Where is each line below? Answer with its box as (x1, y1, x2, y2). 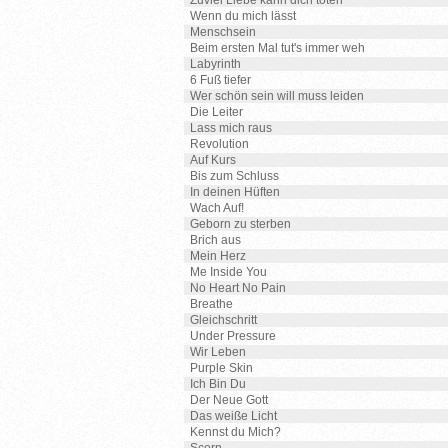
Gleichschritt (190, 313, 257, 327)
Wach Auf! (190, 201, 244, 215)
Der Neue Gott (190, 393, 268, 407)
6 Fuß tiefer (190, 73, 251, 87)
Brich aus (190, 233, 241, 247)
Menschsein (190, 25, 256, 39)
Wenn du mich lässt (190, 9, 296, 23)
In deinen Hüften (190, 185, 280, 199)
